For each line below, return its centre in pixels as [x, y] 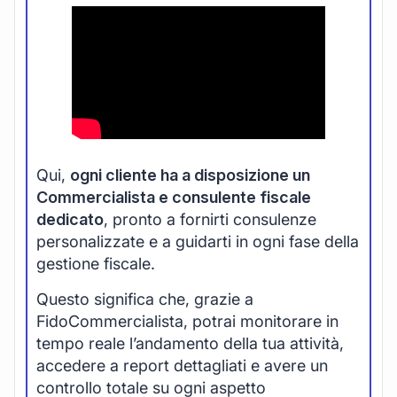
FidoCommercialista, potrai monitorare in [187, 321]
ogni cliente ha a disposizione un [190, 175]
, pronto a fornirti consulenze [210, 220]
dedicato [70, 220]
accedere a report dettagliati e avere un [182, 365]
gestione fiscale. [96, 264]
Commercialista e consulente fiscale [174, 198]
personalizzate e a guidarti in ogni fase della [198, 242]
